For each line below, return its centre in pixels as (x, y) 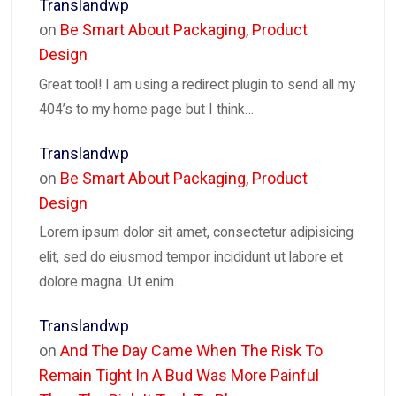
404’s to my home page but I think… (146, 109)
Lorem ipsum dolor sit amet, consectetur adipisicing (196, 232)
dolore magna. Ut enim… (111, 282)
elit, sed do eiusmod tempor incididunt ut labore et (191, 257)
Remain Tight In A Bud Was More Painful (179, 376)
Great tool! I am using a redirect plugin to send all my (197, 84)
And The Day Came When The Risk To (191, 351)
